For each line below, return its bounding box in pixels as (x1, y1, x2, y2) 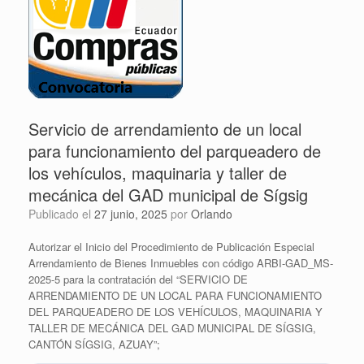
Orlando (191, 206, 232, 222)
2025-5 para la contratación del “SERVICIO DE (28, 271, 248, 287)
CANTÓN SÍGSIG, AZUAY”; (28, 336, 160, 352)
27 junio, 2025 (94, 206, 167, 222)
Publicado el (36, 206, 94, 222)
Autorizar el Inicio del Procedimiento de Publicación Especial (28, 239, 314, 254)
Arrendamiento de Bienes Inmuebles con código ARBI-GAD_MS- (28, 255, 333, 271)
